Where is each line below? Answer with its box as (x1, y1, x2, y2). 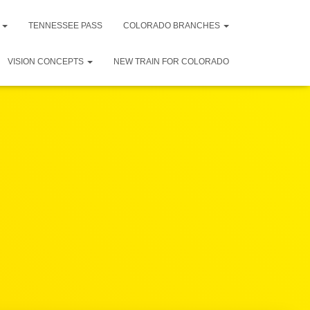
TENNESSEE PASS (28, 21, 102, 30)
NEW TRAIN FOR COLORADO (113, 57, 229, 66)
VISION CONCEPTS (8, 57, 86, 66)
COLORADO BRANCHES (123, 21, 222, 30)
